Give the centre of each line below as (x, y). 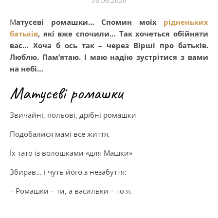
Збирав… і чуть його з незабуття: (68, 172)
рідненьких (186, 22)
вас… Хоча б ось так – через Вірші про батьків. (109, 45)
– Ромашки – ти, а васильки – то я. (71, 191)
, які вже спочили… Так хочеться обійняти (123, 34)
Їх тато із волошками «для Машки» (71, 153)
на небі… (27, 69)
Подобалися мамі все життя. (60, 134)
